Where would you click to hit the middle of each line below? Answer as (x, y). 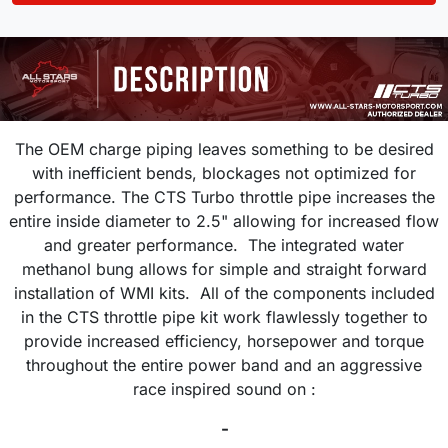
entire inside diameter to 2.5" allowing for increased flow (224, 221)
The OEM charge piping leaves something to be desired (224, 149)
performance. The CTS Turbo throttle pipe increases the (224, 197)
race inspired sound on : (224, 389)
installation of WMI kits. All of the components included (224, 293)
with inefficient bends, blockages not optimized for (224, 173)
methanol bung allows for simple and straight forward (224, 269)
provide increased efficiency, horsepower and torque (224, 341)
